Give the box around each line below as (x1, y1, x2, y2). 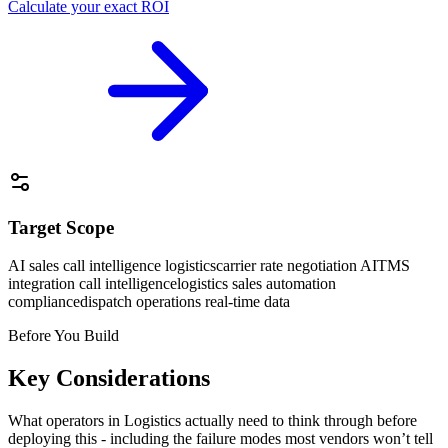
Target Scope (8, 216, 114, 238)
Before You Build (8, 327, 119, 345)
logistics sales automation (177, 275, 336, 293)
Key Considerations (8, 365, 210, 392)
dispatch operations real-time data (80, 293, 290, 311)
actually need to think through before (181, 412, 417, 430)
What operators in (8, 412, 124, 430)
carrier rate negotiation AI (216, 257, 377, 275)
